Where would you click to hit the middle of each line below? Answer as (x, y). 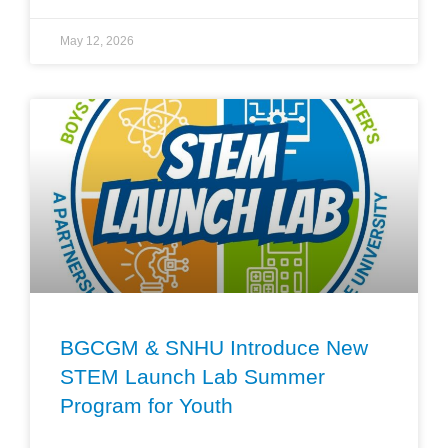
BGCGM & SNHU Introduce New (214, 347)
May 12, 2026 (97, 40)
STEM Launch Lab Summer (192, 376)
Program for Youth (146, 405)
